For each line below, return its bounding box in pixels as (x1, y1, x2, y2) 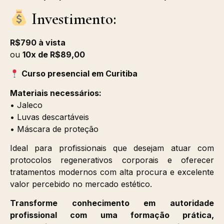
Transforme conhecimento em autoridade (10, 198, 214, 208)
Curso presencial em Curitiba (21, 68, 138, 79)
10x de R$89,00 (22, 49, 85, 59)
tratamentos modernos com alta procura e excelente (10, 166, 214, 177)
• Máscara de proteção (10, 123, 98, 134)
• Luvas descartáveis (10, 111, 89, 122)
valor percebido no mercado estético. (10, 178, 152, 189)
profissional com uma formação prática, (10, 210, 214, 220)
